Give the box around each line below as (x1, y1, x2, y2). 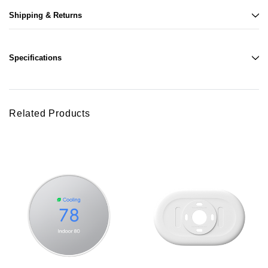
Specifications (9, 53, 62, 63)
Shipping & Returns (9, 11, 82, 20)
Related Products (9, 108, 90, 119)
